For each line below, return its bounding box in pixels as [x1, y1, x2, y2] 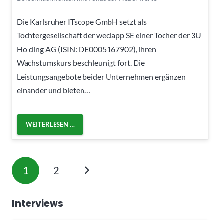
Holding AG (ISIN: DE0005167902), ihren [17, 44, 156, 54]
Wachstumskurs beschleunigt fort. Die [17, 57, 145, 67]
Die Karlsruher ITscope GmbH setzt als [17, 16, 147, 26]
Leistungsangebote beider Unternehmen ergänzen [17, 71, 186, 81]
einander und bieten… [17, 85, 90, 95]
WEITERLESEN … [26, 120, 75, 129]
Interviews [12, 196, 63, 210]
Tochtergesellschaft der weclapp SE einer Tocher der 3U [17, 30, 201, 40]
